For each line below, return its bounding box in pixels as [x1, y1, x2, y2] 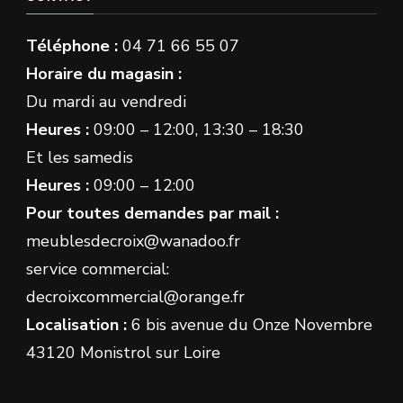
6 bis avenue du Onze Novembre [127, 313, 372, 336]
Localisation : [26, 313, 127, 336]
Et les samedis [26, 146, 133, 168]
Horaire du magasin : [26, 62, 182, 85]
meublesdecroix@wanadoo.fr [26, 229, 240, 252]
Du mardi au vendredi [26, 90, 186, 112]
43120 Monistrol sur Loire [26, 341, 220, 363]
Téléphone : [26, 34, 118, 57]
